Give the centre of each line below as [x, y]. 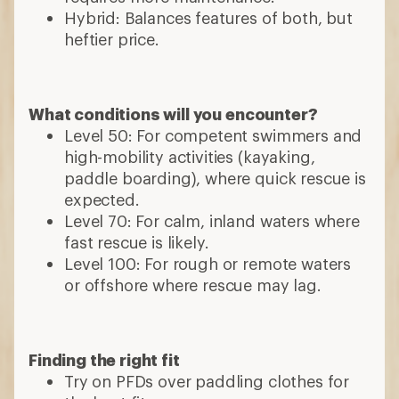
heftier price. [114, 39]
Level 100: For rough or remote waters [208, 263]
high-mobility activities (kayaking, [190, 156]
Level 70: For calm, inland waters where [212, 220]
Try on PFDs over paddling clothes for [207, 381]
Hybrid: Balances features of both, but [208, 17]
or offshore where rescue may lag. [197, 285]
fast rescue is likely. [139, 242]
